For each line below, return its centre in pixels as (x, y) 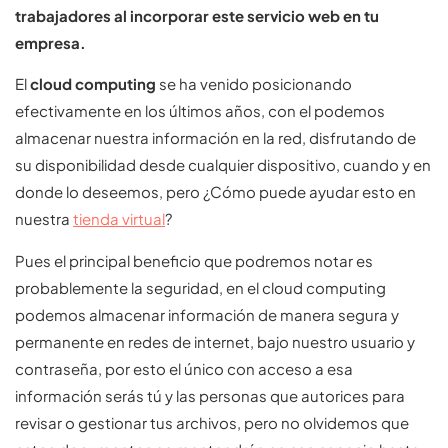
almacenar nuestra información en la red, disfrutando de (215, 138)
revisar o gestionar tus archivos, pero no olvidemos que (212, 422)
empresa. (50, 42)
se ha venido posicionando (254, 84)
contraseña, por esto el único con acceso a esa (184, 368)
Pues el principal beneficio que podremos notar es (194, 260)
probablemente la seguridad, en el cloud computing (200, 287)
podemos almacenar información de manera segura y (207, 314)
